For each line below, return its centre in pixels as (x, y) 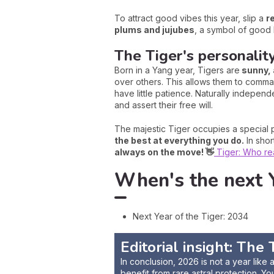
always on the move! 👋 (164, 152)
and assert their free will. (164, 105)
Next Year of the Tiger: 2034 (191, 216)
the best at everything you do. (179, 140)
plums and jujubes (154, 30)
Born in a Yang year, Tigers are (177, 70)
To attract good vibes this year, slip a (190, 18)
